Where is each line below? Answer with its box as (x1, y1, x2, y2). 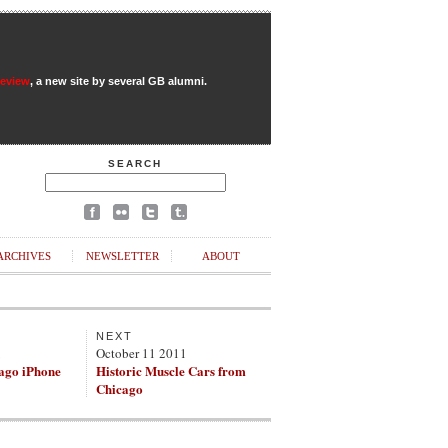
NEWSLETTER (85, 250, 159, 262)
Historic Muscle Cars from (96, 361, 246, 380)
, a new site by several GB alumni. (29, 75, 207, 87)
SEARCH (108, 158, 162, 169)
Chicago (96, 379, 143, 398)
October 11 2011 (96, 344, 187, 362)
